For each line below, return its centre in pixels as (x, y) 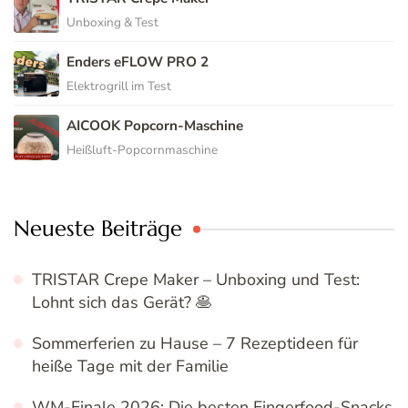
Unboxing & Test (112, 22)
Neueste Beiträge (98, 228)
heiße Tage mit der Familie (130, 366)
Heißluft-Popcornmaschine (142, 149)
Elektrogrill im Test (119, 86)
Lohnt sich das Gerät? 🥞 (122, 302)
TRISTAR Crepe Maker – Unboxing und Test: (196, 279)
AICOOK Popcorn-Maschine (155, 125)
